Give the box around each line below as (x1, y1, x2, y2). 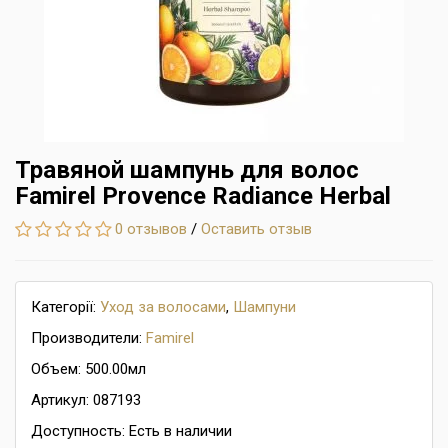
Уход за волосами (100, 298, 226, 316)
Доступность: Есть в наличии (31, 422, 232, 440)
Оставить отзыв (201, 220, 312, 238)
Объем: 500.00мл (31, 360, 146, 378)
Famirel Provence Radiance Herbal (15, 182, 391, 210)
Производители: (31, 329, 146, 347)
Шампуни (233, 298, 296, 316)
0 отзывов (115, 220, 187, 238)
